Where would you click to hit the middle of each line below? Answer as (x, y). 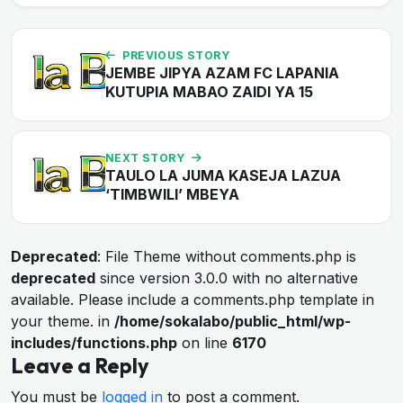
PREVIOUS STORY (176, 55)
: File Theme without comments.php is (227, 256)
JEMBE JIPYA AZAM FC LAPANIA (222, 72)
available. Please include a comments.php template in (193, 299)
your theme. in (63, 321)
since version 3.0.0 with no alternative (227, 278)
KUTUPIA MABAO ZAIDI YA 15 (209, 91)
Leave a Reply (80, 365)
